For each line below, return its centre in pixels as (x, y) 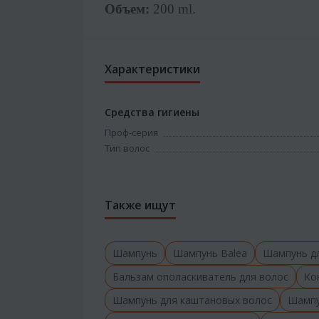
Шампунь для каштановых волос (192, 300)
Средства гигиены (152, 112)
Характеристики (152, 69)
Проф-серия (131, 132)
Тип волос (127, 148)
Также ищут (140, 205)
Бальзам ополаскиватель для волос (200, 276)
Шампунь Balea (210, 253)
